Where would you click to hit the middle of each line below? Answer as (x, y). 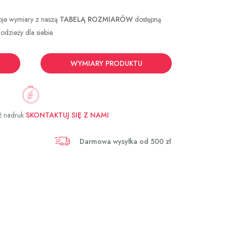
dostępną (147, 19)
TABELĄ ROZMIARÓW (97, 19)
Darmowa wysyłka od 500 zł (125, 141)
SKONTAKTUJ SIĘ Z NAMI (67, 115)
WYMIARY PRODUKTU (106, 63)
